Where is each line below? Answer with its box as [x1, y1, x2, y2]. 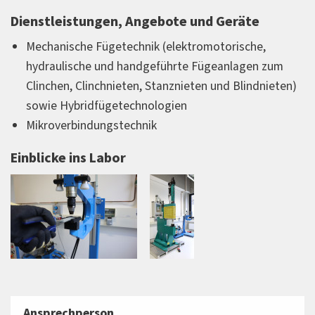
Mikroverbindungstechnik [26, 117, 157, 135]
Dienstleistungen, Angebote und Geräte [11, 11, 259, 32]
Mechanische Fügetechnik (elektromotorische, [26, 38, 266, 56]
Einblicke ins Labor [11, 148, 126, 168]
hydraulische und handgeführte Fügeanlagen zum [26, 58, 283, 76]
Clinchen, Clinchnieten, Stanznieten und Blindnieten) [26, 77, 297, 96]
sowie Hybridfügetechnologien [26, 97, 187, 115]
